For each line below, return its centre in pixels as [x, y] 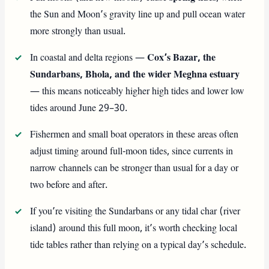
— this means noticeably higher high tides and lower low [138, 92]
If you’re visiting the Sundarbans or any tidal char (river [135, 212]
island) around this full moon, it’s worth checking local [134, 228]
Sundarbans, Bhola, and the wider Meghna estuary [135, 75]
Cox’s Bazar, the [182, 58]
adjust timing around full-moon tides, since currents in [132, 152]
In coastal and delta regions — [89, 58]
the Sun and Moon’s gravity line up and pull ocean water [138, 15]
